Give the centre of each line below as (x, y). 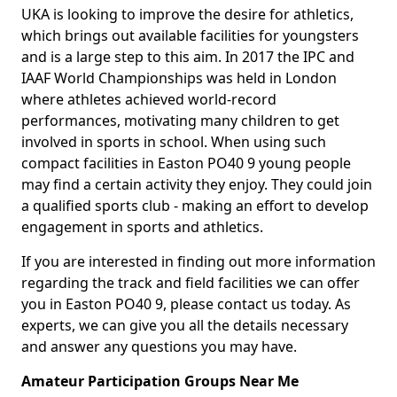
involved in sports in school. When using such (174, 142)
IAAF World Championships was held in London (179, 78)
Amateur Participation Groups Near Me (160, 381)
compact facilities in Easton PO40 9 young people (186, 163)
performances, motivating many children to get (180, 121)
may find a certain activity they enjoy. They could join (197, 184)
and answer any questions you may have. (159, 346)
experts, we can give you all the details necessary (185, 325)
